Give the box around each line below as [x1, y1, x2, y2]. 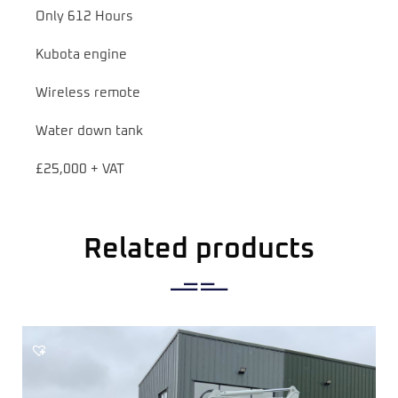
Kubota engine [36, 48, 127, 62]
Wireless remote [36, 86, 140, 100]
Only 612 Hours [36, 10, 133, 24]
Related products [84, 235, 314, 265]
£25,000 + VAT [36, 163, 124, 177]
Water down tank [36, 124, 143, 139]
